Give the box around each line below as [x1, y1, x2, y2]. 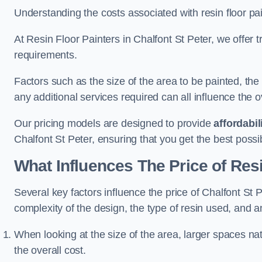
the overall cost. [14, 244, 86, 256]
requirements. [14, 49, 77, 61]
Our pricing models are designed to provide [14, 118, 214, 129]
